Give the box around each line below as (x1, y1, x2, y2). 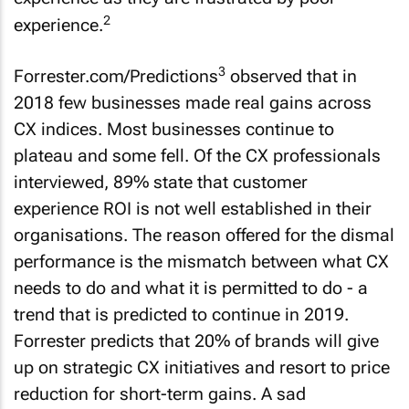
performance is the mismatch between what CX (14, 251, 389, 273)
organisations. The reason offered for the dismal (14, 225, 394, 246)
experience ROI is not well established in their (14, 198, 372, 220)
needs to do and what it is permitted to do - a (14, 278, 368, 299)
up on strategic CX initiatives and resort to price (14, 357, 390, 379)
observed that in (225, 66, 357, 88)
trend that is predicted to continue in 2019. (14, 304, 349, 326)
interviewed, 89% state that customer (14, 172, 308, 194)
